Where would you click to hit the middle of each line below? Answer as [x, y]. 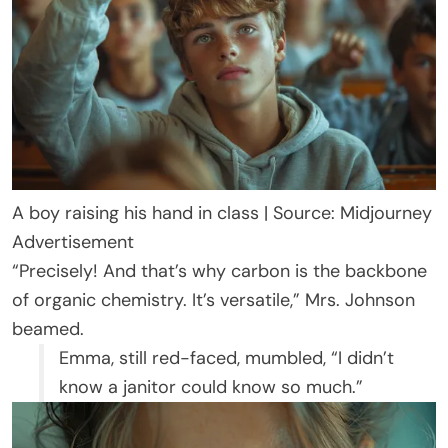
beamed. [48, 329]
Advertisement [73, 242]
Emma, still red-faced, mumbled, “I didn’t [226, 358]
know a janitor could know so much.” [211, 387]
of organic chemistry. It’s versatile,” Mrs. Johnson [213, 300]
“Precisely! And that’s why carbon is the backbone [219, 271]
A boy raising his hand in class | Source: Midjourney [222, 213]
